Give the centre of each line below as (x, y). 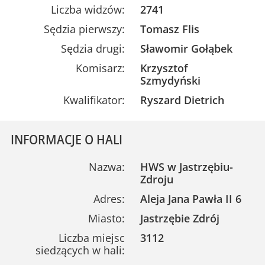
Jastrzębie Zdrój (180, 219)
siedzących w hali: (80, 251)
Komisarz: (100, 68)
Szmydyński (171, 81)
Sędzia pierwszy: (84, 29)
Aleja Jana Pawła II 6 (191, 199)
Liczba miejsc (91, 238)
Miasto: (106, 219)
